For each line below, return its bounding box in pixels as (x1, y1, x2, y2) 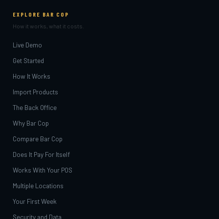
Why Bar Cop (13, 118, 49, 127)
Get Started (13, 56, 44, 65)
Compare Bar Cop (13, 134, 63, 143)
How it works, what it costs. (13, 22, 84, 29)
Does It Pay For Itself (13, 150, 70, 158)
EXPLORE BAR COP (13, 10, 69, 18)
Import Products (13, 87, 58, 96)
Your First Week (13, 197, 57, 205)
